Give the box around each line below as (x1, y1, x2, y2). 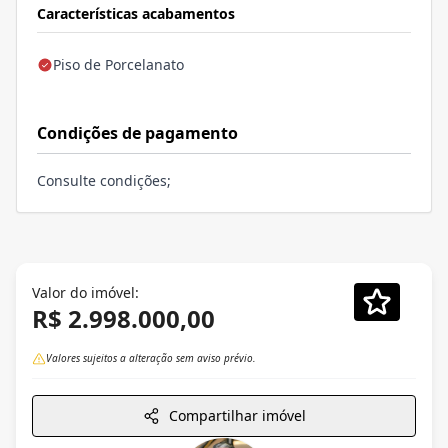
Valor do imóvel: (32, 283, 139, 303)
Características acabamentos (37, 4, 235, 24)
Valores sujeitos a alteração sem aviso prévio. (46, 351, 256, 366)
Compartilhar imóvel (168, 406, 306, 426)
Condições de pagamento (37, 122, 238, 145)
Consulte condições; (37, 171, 171, 191)
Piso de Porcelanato (53, 55, 184, 75)
